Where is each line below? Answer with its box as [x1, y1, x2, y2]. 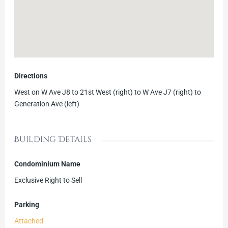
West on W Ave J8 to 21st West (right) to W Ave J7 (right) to [14, 88, 201, 97]
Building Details [14, 134, 92, 146]
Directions [14, 72, 47, 80]
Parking [14, 201, 39, 209]
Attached [14, 217, 43, 225]
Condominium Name [14, 160, 80, 168]
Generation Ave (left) [14, 100, 79, 108]
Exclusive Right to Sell [14, 176, 82, 185]
